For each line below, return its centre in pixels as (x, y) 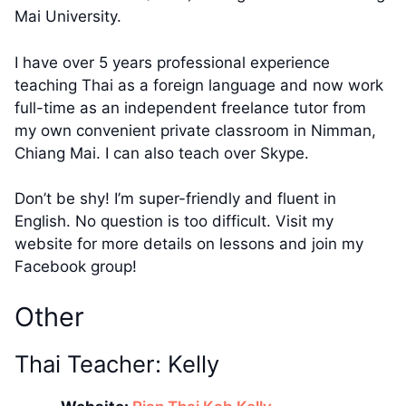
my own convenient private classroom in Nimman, (195, 130)
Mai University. (68, 17)
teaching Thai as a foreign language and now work (199, 85)
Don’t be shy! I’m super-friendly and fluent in (175, 199)
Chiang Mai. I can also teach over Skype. (162, 153)
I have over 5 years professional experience (172, 62)
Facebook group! (76, 267)
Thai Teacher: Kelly (117, 363)
